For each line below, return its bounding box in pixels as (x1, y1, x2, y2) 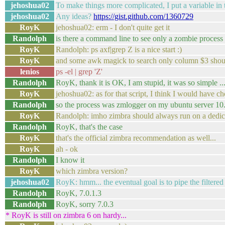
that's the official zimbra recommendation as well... (56, 134, 216, 142)
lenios (20, 67, 39, 76)
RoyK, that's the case (56, 123, 123, 131)
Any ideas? (56, 12, 93, 21)
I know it (56, 156, 84, 164)
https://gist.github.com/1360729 (93, 12, 193, 21)
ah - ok (56, 145, 78, 153)
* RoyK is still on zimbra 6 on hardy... (6, 211, 127, 219)
